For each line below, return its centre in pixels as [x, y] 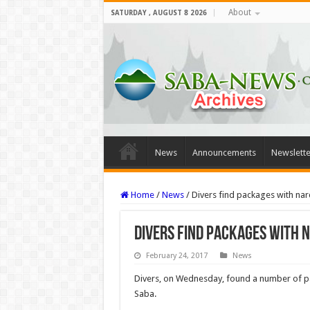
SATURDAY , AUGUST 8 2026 [158, 13]
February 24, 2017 [176, 256]
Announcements [224, 153]
